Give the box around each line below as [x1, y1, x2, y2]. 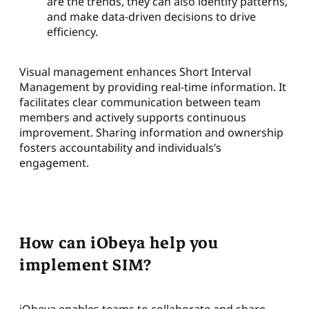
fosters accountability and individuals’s [19, 139, 221, 155]
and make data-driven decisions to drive [47, 8, 256, 24]
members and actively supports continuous [19, 109, 246, 125]
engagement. [19, 154, 89, 170]
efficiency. [47, 23, 98, 39]
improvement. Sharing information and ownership [19, 124, 283, 140]
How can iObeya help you [19, 229, 219, 257]
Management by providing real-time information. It [19, 79, 286, 94]
